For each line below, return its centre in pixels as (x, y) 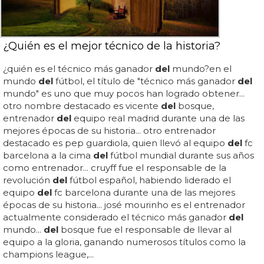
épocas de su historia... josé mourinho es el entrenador (124, 205)
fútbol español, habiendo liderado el (149, 180)
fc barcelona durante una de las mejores (143, 193)
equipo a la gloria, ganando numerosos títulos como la (124, 242)
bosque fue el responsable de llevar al (145, 230)
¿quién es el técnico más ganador (79, 69)
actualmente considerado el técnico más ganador (116, 217)
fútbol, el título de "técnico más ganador (145, 81)
